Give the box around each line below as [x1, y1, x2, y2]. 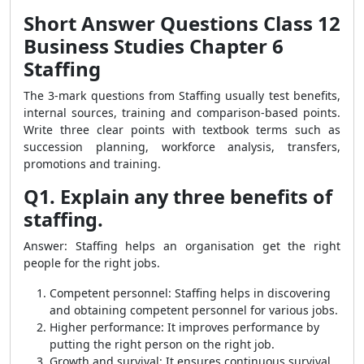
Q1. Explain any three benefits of [24, 184, 332, 210]
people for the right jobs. [24, 255, 160, 271]
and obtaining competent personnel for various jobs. [50, 302, 338, 318]
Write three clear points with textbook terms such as [24, 122, 340, 137]
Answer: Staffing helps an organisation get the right [24, 238, 340, 253]
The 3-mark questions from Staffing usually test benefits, [24, 88, 340, 103]
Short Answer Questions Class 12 [24, 10, 340, 37]
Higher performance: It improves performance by [50, 319, 319, 335]
